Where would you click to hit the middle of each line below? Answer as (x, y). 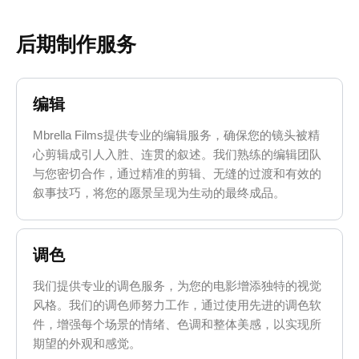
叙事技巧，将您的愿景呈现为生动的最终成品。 (159, 193)
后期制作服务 (76, 44)
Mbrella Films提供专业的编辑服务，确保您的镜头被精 (177, 135)
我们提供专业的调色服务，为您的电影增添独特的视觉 (177, 285)
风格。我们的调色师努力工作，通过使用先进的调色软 (177, 305)
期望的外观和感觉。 (87, 343)
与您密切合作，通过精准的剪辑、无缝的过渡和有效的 (177, 174)
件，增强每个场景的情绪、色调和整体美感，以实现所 (177, 324)
